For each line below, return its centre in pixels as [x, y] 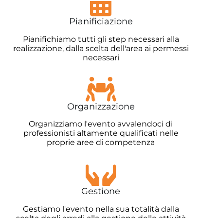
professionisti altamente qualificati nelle [101, 133]
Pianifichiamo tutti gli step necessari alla [101, 39]
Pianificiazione [101, 22]
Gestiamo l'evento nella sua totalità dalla [101, 209]
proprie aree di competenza [101, 143]
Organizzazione [101, 106]
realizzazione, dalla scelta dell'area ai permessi [101, 48]
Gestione [101, 191]
